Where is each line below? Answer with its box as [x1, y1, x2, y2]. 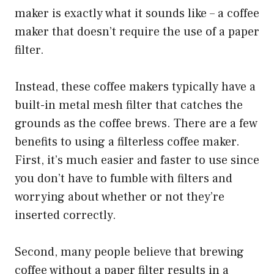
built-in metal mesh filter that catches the [15, 97, 243, 113]
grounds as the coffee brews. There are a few [15, 115, 257, 131]
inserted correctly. [15, 207, 116, 223]
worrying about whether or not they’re [15, 188, 224, 205]
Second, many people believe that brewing [15, 243, 244, 260]
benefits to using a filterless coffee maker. [15, 133, 240, 150]
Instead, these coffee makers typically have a [15, 78, 256, 95]
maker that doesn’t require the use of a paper [15, 23, 259, 40]
